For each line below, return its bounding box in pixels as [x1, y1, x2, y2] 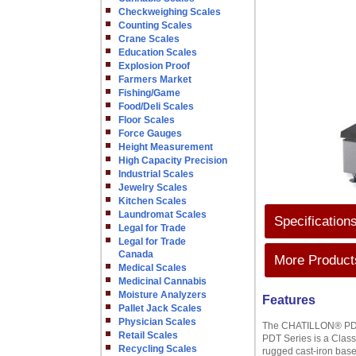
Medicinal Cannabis [118, 276, 207, 287]
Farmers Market [118, 74, 192, 85]
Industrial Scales [118, 168, 194, 180]
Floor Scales [118, 114, 175, 126]
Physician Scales [118, 316, 196, 327]
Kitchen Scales [118, 195, 187, 207]
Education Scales [118, 47, 197, 58]
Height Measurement [118, 141, 213, 153]
